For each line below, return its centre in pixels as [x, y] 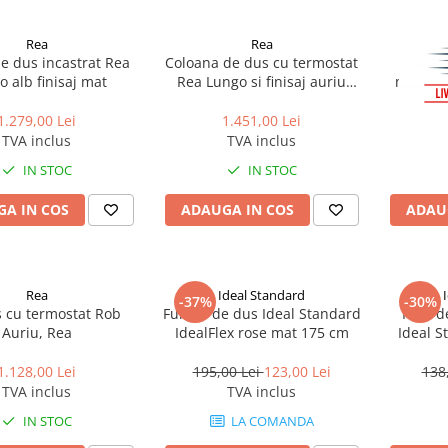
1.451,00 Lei [261, 120]
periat [261, 100]
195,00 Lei [228, 371]
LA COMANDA [270, 421]
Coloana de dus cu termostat [261, 62]
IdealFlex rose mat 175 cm [261, 332]
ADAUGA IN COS [237, 209]
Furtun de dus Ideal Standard [261, 313]
